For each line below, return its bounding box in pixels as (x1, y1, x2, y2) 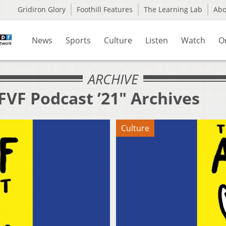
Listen (145, 35, 168, 46)
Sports (66, 35, 91, 46)
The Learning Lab (144, 5, 202, 14)
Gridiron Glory (18, 5, 66, 14)
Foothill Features (77, 5, 133, 14)
